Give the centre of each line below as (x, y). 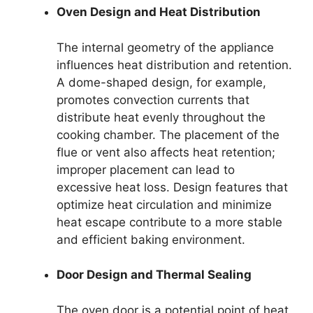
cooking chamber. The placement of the (168, 134)
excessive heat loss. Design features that (172, 187)
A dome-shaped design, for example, (161, 82)
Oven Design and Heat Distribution (159, 12)
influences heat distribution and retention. (174, 65)
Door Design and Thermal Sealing (154, 275)
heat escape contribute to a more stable (169, 222)
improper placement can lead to (146, 169)
